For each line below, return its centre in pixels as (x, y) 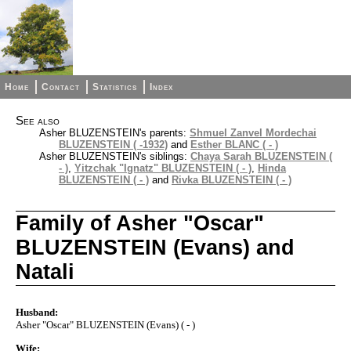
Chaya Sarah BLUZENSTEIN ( (261, 156)
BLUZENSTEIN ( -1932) (113, 145)
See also (38, 121)
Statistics (115, 87)
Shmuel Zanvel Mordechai (253, 133)
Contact (61, 87)
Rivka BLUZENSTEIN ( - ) (232, 180)
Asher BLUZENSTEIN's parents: (114, 133)
